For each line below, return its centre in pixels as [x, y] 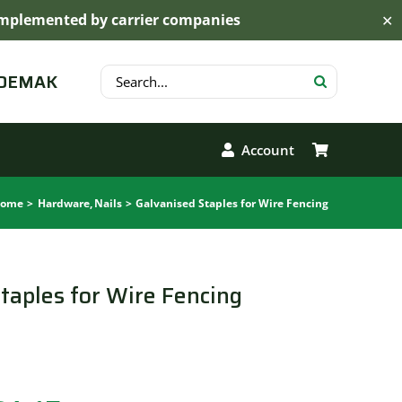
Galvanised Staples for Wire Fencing [232, 203]
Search [121, 75]
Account [268, 149]
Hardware [63, 203]
